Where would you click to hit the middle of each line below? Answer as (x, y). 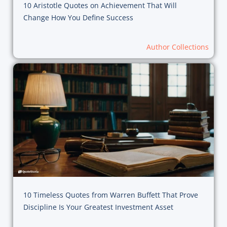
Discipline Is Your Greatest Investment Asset (98, 207)
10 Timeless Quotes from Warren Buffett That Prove (110, 195)
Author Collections (178, 47)
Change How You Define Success (78, 18)
